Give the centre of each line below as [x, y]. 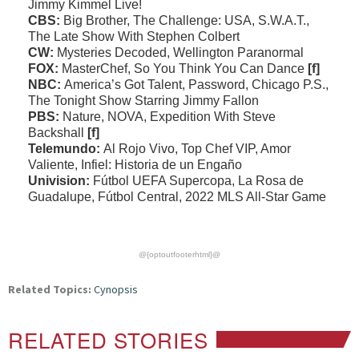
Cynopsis [116, 289]
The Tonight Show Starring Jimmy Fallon [143, 101]
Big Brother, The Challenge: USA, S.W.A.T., [186, 20]
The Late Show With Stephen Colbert [134, 36]
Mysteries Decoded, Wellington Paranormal [180, 52]
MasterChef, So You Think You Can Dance [185, 69]
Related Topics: [50, 289]
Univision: [61, 181]
